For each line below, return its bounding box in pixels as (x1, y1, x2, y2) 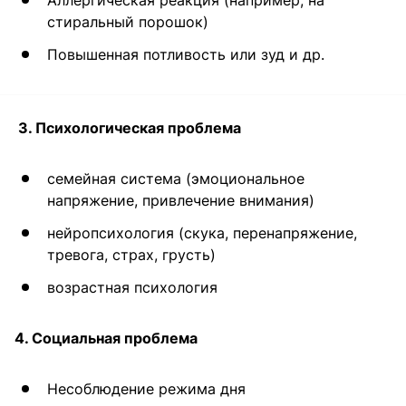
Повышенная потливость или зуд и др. (47, 45, 324, 64)
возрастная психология (47, 278, 217, 297)
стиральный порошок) (47, 13, 208, 32)
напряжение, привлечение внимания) (47, 191, 314, 210)
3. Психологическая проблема (14, 119, 241, 138)
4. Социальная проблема (14, 329, 198, 348)
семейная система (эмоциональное (47, 169, 304, 188)
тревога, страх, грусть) (47, 246, 216, 265)
